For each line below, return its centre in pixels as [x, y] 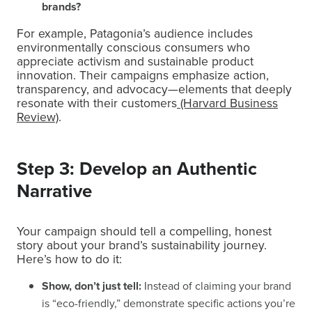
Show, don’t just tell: [92, 286]
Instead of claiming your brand [216, 286]
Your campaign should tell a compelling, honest [144, 231]
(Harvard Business [229, 103]
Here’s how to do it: [69, 259]
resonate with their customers [97, 103]
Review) [38, 117]
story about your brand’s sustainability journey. [142, 245]
